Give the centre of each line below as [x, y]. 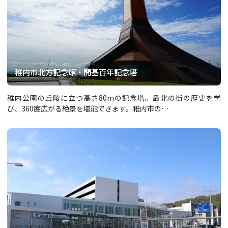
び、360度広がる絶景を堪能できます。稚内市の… [88, 108]
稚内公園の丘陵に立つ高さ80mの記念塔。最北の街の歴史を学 [114, 98]
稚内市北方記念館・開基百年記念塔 [76, 72]
